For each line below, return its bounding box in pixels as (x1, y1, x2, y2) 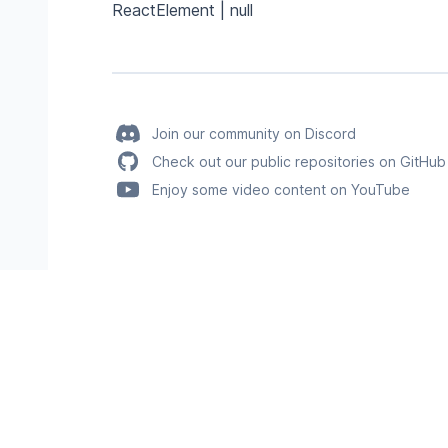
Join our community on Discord (152, 125, 356, 142)
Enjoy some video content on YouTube (152, 181, 410, 198)
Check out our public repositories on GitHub (152, 153, 446, 170)
